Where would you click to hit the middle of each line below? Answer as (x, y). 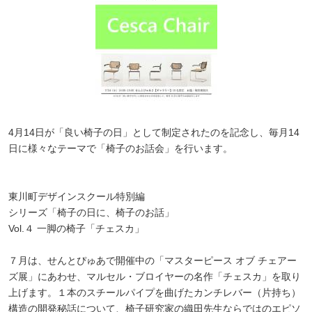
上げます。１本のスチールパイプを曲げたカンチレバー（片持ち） (155, 292)
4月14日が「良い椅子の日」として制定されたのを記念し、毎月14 (154, 132)
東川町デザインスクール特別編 (77, 196)
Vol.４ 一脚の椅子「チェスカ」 (76, 228)
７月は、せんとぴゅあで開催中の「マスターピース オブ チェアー (153, 260)
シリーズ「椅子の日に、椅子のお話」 (91, 212)
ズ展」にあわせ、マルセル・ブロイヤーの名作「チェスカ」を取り (155, 276)
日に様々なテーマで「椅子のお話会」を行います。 (120, 148)
